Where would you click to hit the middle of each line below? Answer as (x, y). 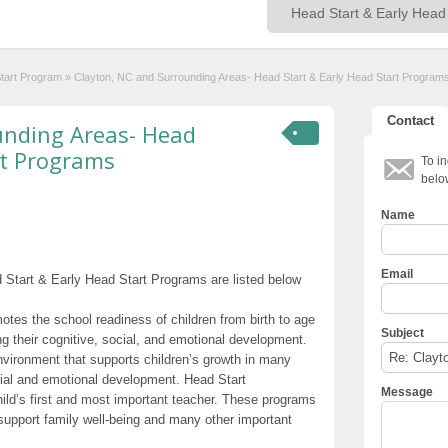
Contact (410, 120)
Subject (402, 332)
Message (407, 391)
